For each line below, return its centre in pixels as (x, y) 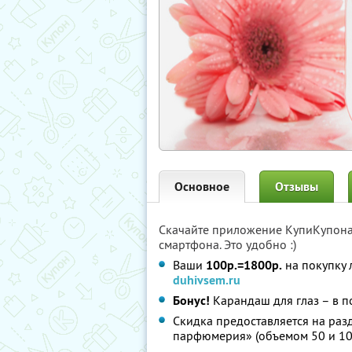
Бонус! (191, 301)
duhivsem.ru (207, 280)
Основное (202, 187)
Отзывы (297, 187)
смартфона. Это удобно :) (227, 244)
